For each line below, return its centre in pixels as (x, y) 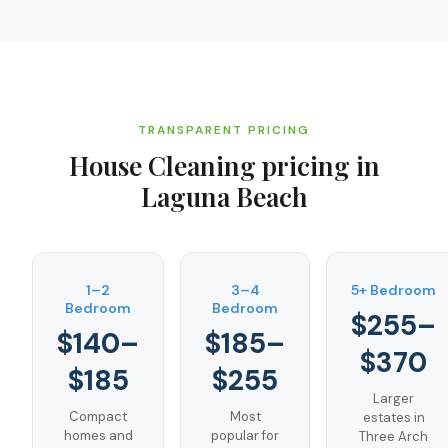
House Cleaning (162, 165)
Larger (393, 398)
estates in (393, 417)
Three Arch (393, 436)
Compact (98, 416)
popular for (245, 435)
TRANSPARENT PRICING (224, 130)
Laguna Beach (224, 196)
